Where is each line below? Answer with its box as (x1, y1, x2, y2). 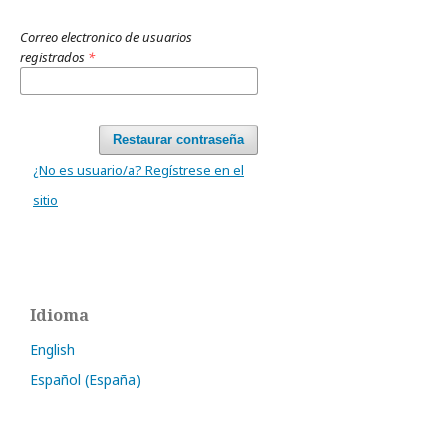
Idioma (30, 304, 89, 326)
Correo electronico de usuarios (20, 28, 192, 46)
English (30, 340, 75, 359)
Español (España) (30, 370, 141, 389)
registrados (20, 48, 88, 66)
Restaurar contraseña (113, 132, 244, 147)
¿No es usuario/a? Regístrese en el (33, 161, 244, 179)
